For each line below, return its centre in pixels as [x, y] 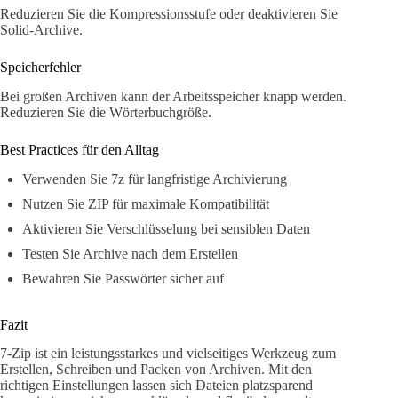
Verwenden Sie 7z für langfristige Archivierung [155, 179]
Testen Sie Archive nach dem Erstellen [130, 253]
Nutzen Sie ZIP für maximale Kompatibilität [146, 203]
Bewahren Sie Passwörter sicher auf [123, 278]
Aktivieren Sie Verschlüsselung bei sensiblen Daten [166, 228]
